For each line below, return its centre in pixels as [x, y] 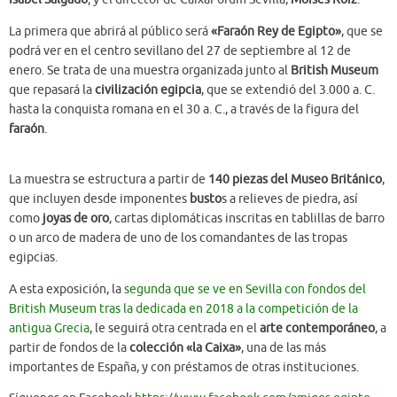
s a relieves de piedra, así [290, 199]
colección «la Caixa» [184, 347]
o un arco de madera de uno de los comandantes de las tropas [178, 238]
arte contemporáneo [317, 328]
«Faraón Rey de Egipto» [276, 31]
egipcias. [33, 258]
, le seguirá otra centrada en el [175, 328]
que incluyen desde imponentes [98, 199]
